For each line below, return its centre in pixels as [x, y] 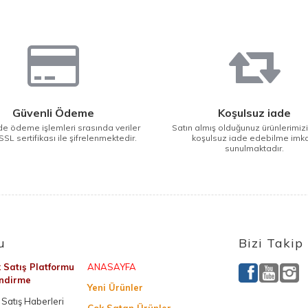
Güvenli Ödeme [54, 113]
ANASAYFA [111, 267]
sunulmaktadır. [255, 148]
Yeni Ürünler [115, 287]
